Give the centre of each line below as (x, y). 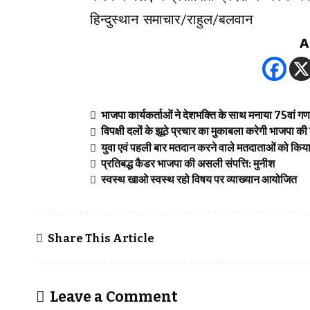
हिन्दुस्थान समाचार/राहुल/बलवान (171, 20)
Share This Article (101, 238)
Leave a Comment (114, 297)
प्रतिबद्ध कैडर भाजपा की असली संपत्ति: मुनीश (188, 163)
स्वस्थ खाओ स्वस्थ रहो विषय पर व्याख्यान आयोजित (199, 180)
